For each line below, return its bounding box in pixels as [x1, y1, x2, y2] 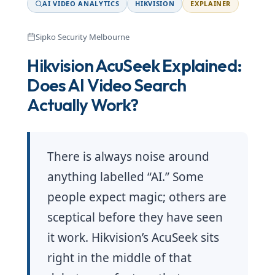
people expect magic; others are [47, 189, 227, 206]
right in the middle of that [47, 250, 192, 266]
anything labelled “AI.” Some [47, 169, 204, 185]
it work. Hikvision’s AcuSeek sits [47, 230, 220, 246]
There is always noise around [47, 149, 210, 165]
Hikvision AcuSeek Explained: [27, 55, 242, 77]
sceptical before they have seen [47, 209, 223, 226]
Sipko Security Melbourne [36, 31, 130, 43]
